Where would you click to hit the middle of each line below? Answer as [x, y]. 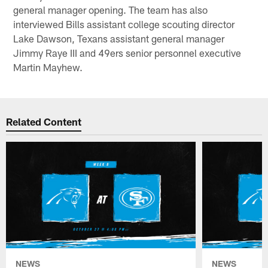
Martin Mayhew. [48, 67]
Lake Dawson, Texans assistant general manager [119, 38]
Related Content [44, 122]
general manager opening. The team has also [111, 9]
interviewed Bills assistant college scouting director [124, 24]
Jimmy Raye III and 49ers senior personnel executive [127, 52]
